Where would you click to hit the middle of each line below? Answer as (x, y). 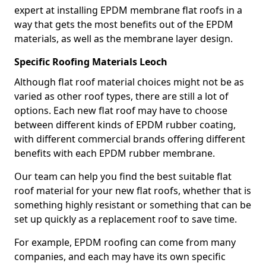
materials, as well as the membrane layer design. (123, 39)
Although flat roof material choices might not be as (129, 82)
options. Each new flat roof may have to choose (121, 110)
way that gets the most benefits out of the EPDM (124, 24)
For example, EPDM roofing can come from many (125, 242)
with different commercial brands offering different (130, 139)
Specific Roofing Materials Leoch (91, 62)
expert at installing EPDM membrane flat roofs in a (128, 10)
